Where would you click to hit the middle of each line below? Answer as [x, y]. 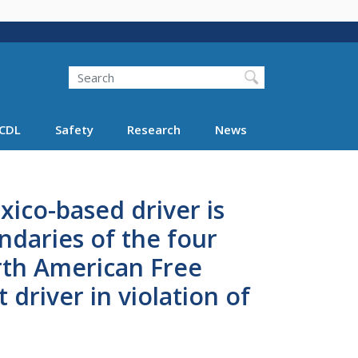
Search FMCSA [127, 78]
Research [154, 129]
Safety [74, 129]
